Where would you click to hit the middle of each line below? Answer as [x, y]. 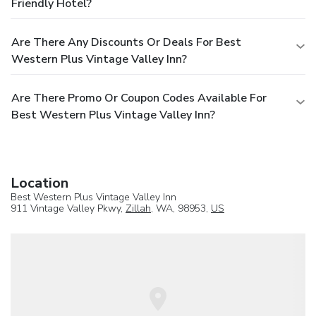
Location [39, 183]
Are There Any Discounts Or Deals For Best [126, 42]
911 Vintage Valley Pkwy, [68, 208]
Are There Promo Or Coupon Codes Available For [139, 98]
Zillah [138, 208]
